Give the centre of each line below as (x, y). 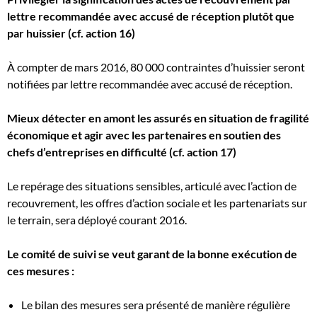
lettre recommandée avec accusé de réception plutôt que (151, 16)
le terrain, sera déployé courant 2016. (97, 220)
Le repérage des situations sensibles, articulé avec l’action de (152, 186)
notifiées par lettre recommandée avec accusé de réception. (150, 84)
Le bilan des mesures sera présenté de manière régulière (156, 305)
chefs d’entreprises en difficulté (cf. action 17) (122, 152)
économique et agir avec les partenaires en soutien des (144, 135)
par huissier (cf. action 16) (71, 33)
